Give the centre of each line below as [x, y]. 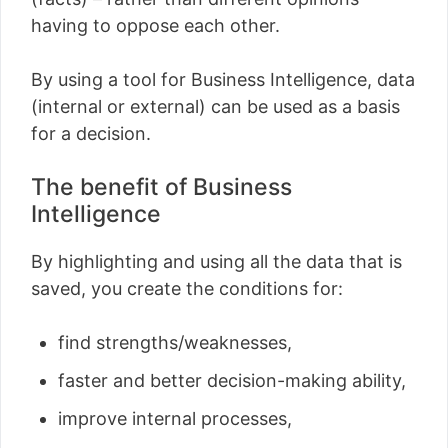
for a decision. [91, 133]
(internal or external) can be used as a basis [215, 106]
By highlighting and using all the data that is [216, 261]
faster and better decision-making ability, [232, 380]
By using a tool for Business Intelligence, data [223, 79]
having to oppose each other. [155, 25]
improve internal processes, [175, 418]
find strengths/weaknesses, [175, 342]
